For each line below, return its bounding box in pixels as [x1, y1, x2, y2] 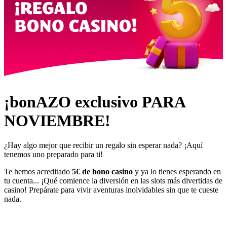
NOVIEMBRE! [4, 111, 110, 130]
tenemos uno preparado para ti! [4, 150, 103, 159]
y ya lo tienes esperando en [133, 167, 221, 176]
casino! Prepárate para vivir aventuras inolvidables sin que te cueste [4, 185, 218, 195]
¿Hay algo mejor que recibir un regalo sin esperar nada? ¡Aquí [4, 141, 203, 150]
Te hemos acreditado [4, 167, 72, 176]
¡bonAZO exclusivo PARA [4, 92, 185, 111]
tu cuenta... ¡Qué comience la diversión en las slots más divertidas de [4, 176, 222, 185]
